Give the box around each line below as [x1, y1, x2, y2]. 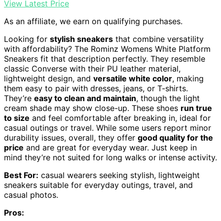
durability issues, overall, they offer [4, 133, 138, 143]
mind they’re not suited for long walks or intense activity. [4, 152, 217, 163]
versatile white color [93, 74, 172, 84]
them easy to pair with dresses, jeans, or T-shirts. [4, 83, 188, 94]
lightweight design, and [4, 74, 93, 84]
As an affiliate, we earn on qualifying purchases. [4, 16, 183, 27]
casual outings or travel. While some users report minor [4, 123, 211, 133]
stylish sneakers [50, 34, 113, 44]
